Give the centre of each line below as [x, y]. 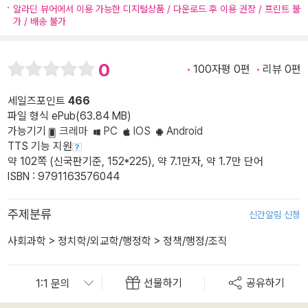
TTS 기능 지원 [40, 146]
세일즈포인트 [38, 101]
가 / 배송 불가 [40, 21]
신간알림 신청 [275, 215]
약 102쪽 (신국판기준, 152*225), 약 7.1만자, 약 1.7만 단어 [135, 162]
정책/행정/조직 [195, 241]
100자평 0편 [222, 69]
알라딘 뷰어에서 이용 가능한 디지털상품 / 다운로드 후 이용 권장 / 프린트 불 [157, 9]
